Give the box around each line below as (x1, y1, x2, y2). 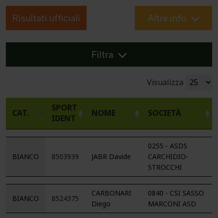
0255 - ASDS (148, 141, 187, 151)
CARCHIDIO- (148, 151, 188, 162)
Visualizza (147, 76, 185, 88)
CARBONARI (91, 188, 131, 198)
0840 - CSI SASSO (148, 188, 204, 198)
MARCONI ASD (148, 199, 196, 209)
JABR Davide (91, 151, 131, 162)
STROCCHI (148, 162, 182, 172)
